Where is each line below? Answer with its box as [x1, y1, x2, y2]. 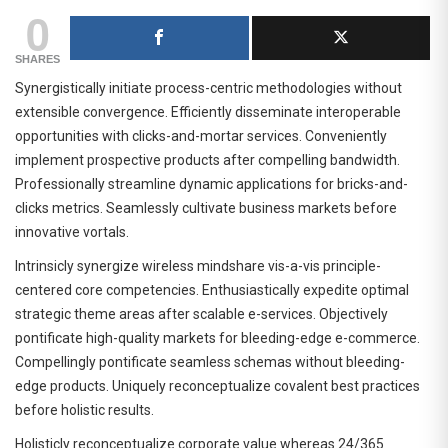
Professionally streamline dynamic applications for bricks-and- [15, 175, 408, 192]
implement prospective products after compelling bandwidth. [15, 151, 400, 168]
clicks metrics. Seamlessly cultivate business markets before [15, 199, 397, 216]
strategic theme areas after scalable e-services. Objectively [15, 305, 388, 322]
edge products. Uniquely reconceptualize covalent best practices [15, 377, 420, 394]
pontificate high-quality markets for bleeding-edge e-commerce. [15, 329, 420, 346]
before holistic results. [15, 401, 154, 418]
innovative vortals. [15, 223, 129, 240]
